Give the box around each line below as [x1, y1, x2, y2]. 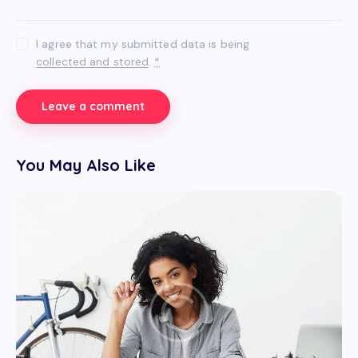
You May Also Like [16, 154, 156, 175]
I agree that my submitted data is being [36, 36, 250, 51]
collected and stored [36, 54, 149, 69]
